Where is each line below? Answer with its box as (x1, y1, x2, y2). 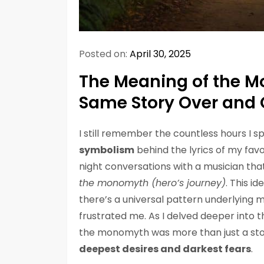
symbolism (79, 143, 134, 157)
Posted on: (79, 47, 130, 61)
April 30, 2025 (130, 47, 191, 61)
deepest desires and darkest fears (79, 242, 251, 256)
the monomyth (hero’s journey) (79, 176, 226, 190)
